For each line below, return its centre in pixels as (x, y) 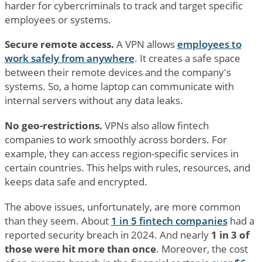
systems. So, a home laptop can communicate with (119, 87)
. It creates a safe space (187, 58)
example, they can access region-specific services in (121, 154)
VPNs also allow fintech (155, 126)
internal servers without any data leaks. (94, 101)
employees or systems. (58, 19)
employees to (209, 44)
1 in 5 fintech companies (169, 221)
